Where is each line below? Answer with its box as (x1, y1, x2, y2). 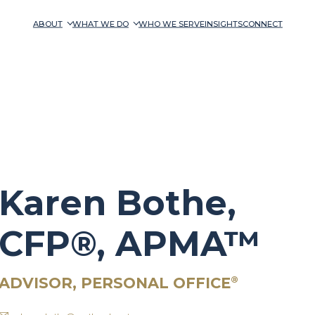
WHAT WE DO (72, 18, 129, 29)
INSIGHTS (204, 18, 243, 29)
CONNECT (242, 18, 283, 29)
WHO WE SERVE (138, 18, 205, 29)
